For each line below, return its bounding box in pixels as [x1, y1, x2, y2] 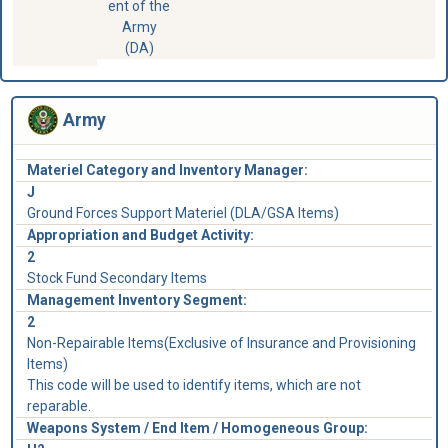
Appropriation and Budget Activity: [26, 227, 254, 244]
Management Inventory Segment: [26, 292, 247, 309]
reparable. [26, 398, 91, 415]
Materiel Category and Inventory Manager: [26, 162, 308, 179]
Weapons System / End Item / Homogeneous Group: [26, 420, 368, 437]
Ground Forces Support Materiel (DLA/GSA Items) [26, 205, 339, 222]
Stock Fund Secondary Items [26, 270, 207, 287]
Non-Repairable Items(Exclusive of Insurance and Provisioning [26, 335, 416, 352]
